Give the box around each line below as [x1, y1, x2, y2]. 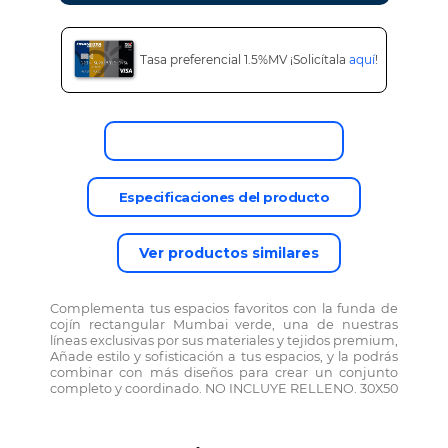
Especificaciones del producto [118, 189, 330, 206]
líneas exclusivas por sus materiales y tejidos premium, [50, 333, 398, 349]
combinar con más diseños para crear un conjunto [50, 365, 398, 381]
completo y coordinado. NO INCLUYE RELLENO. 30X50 [50, 381, 398, 397]
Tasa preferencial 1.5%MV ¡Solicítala [139, 52, 349, 68]
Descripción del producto [136, 133, 312, 150]
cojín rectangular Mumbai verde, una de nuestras [50, 317, 398, 333]
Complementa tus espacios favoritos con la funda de [50, 301, 398, 317]
